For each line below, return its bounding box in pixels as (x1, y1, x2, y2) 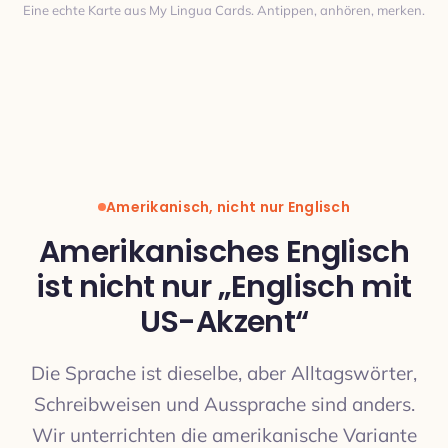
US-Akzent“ (139, 301, 309, 343)
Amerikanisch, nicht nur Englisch (106, 196, 350, 217)
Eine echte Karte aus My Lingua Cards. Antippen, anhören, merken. (23, 2, 425, 18)
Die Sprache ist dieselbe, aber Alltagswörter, (31, 361, 417, 385)
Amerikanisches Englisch (38, 231, 410, 273)
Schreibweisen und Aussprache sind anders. (33, 392, 415, 416)
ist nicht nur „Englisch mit (36, 266, 412, 308)
